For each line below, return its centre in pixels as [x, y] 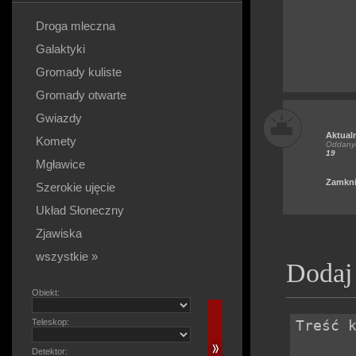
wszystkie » [67, 256]
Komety [56, 141]
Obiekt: [46, 292]
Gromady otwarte [81, 95]
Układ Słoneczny [80, 210]
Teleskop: [50, 322]
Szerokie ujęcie [75, 187]
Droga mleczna [75, 26]
